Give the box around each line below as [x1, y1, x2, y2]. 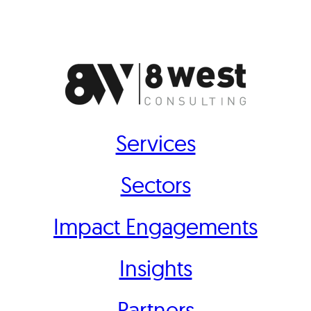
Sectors [120, 171, 191, 199]
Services [115, 129, 196, 158]
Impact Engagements [53, 212, 258, 241]
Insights [119, 254, 192, 283]
